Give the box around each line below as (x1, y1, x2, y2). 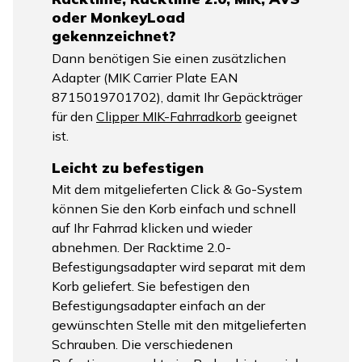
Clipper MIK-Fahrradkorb (96, 107, 242, 124)
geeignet (242, 107, 297, 124)
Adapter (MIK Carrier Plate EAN (52, 69, 238, 86)
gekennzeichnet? (52, 27, 176, 46)
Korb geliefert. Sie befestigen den (52, 277, 250, 294)
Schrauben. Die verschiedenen (52, 335, 233, 352)
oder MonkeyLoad (52, 8, 185, 27)
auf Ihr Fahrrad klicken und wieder (52, 219, 252, 236)
